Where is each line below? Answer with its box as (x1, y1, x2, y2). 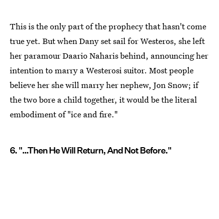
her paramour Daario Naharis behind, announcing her (10, 50, 208, 62)
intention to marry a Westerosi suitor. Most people (10, 65, 194, 76)
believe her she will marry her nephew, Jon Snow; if (10, 79, 198, 91)
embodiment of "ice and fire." (10, 109, 118, 120)
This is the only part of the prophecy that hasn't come (10, 21, 206, 32)
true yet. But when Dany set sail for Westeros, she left (10, 35, 205, 47)
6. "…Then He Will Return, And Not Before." (10, 145, 171, 156)
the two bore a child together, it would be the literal (10, 94, 197, 106)
